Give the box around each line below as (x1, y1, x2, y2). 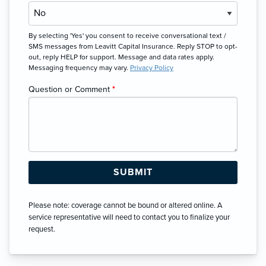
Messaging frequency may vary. (28, 63, 130, 72)
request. (28, 224, 55, 234)
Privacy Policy (130, 63, 173, 72)
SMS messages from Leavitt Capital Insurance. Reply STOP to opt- (28, 42, 237, 50)
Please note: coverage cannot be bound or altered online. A (28, 200, 222, 210)
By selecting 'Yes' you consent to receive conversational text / (28, 31, 226, 40)
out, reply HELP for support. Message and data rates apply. (28, 52, 214, 61)
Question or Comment (28, 84, 112, 94)
